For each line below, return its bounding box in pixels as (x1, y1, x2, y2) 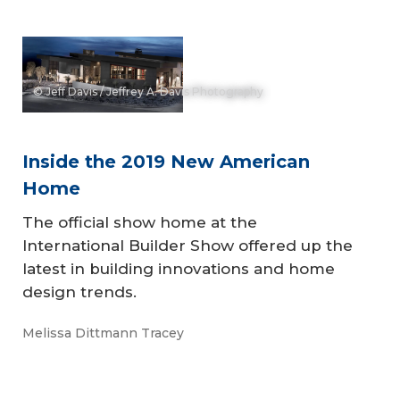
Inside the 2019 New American (22, 151, 310, 173)
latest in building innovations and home (22, 260, 335, 279)
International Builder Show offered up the (22, 237, 353, 255)
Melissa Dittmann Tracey (22, 324, 184, 341)
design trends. (22, 283, 141, 302)
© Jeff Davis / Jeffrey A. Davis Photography (33, 85, 263, 99)
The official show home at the (22, 213, 257, 232)
